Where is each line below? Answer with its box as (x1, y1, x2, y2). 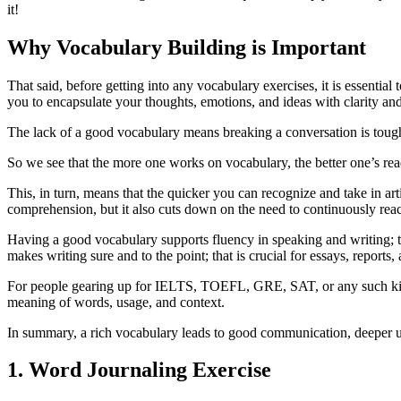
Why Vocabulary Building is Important (7, 35, 366, 59)
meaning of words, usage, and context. (7, 294, 225, 310)
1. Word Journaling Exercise (7, 358, 271, 382)
